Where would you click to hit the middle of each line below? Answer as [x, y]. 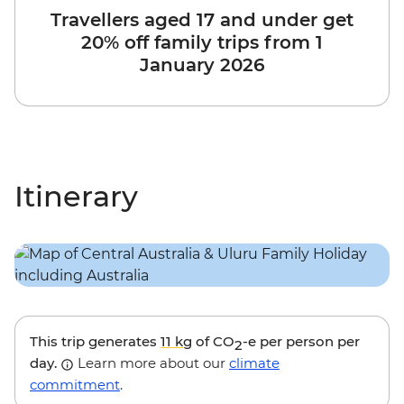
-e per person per [301, 342]
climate [254, 363]
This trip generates [95, 342]
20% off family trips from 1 [202, 43]
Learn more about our [151, 363]
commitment [75, 385]
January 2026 [202, 65]
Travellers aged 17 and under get [202, 20]
